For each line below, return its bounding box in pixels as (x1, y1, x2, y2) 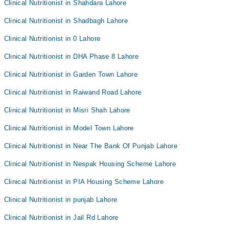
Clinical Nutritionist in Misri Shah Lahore (4, 106, 130, 114)
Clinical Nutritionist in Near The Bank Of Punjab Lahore (4, 142, 177, 150)
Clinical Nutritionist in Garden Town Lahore (4, 71, 138, 78)
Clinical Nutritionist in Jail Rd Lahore (4, 214, 119, 221)
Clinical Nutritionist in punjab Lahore (4, 196, 118, 203)
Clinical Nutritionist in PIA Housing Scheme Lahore (4, 178, 164, 186)
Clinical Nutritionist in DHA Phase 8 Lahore (4, 53, 139, 60)
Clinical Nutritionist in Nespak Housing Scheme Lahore (4, 160, 176, 168)
